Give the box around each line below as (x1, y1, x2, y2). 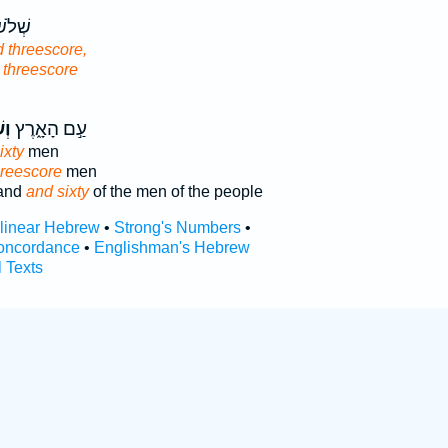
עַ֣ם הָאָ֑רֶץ (10, 118, 87, 140)
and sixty (25, 183, 89, 200)
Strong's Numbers (113, 219, 241, 236)
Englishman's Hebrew (93, 239, 250, 256)
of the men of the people (88, 183, 263, 200)
